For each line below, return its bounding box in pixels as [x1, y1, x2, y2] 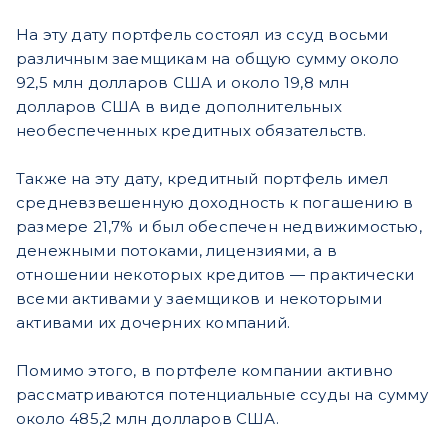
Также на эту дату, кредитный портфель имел [16, 169, 389, 189]
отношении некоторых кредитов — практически [16, 265, 415, 285]
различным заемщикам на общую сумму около [16, 49, 399, 69]
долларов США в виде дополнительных [16, 97, 342, 117]
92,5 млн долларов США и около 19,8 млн [16, 73, 350, 93]
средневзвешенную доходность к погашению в [16, 193, 414, 213]
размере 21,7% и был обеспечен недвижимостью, [16, 217, 422, 237]
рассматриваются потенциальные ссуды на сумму [16, 385, 428, 405]
